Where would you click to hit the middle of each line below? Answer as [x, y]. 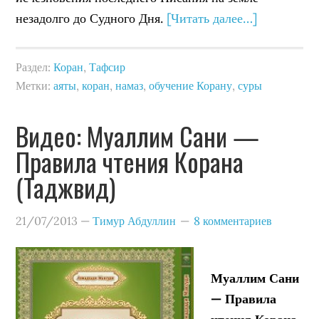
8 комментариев [233, 221]
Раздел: [35, 67]
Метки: [35, 85]
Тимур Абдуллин [135, 221]
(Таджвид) [66, 187]
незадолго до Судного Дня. [91, 18]
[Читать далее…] [212, 18]
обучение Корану [191, 85]
